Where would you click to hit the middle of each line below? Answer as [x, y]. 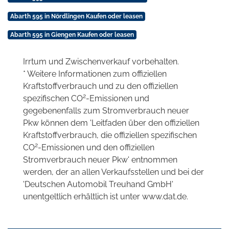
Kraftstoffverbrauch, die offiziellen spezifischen [110, 135]
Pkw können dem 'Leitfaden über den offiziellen [111, 123]
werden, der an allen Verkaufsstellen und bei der [113, 172]
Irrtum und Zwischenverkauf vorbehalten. [101, 62]
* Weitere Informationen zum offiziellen [95, 74]
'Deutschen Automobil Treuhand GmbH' [98, 185]
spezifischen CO [53, 99]
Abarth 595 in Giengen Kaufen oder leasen [72, 35]
